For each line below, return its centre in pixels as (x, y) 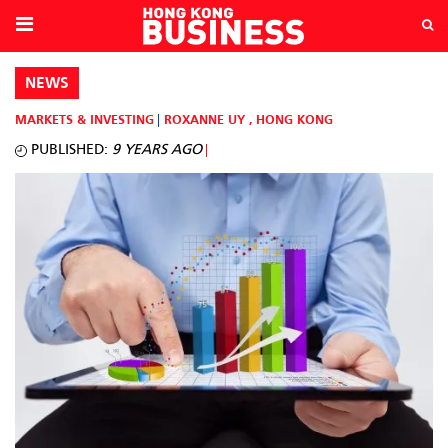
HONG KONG (294, 121)
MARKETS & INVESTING (84, 121)
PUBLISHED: (67, 150)
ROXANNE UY (204, 121)
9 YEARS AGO (157, 150)
